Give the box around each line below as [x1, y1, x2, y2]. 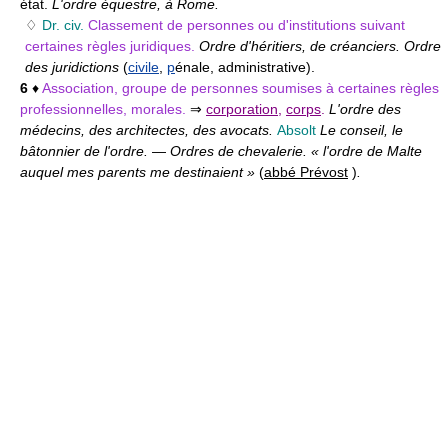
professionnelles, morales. [20, 101, 190, 117]
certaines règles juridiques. [25, 38, 199, 54]
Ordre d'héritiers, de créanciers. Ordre [199, 38, 441, 54]
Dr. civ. [42, 17, 84, 33]
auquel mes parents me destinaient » [20, 164, 259, 180]
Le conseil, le [320, 122, 403, 138]
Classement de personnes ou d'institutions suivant [88, 17, 405, 33]
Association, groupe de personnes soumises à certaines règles [42, 80, 439, 96]
